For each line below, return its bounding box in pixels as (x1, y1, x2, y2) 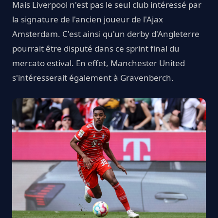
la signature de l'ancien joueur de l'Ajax (12, 13, 163, 25)
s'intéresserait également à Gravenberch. (12, 72, 174, 83)
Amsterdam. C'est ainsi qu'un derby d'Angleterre (12, 28, 200, 39)
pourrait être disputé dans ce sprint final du (12, 42, 180, 54)
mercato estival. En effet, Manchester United (12, 57, 185, 69)
